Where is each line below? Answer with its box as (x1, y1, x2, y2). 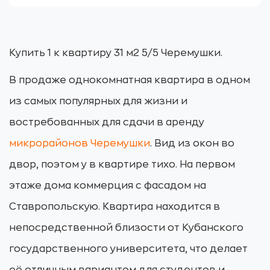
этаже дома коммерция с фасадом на (9, 181, 206, 190)
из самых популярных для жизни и (9, 96, 187, 106)
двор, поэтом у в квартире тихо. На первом (9, 160, 235, 169)
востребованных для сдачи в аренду (9, 118, 204, 127)
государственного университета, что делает (9, 244, 248, 254)
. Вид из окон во (150, 139, 234, 148)
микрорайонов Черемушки (9, 139, 150, 148)
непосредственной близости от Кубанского (9, 223, 243, 233)
